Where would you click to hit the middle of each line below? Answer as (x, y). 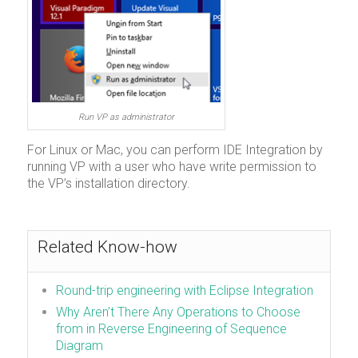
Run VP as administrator (126, 117)
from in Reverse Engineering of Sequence (171, 328)
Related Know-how (107, 247)
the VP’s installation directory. (108, 183)
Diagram (79, 345)
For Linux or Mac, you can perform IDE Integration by (175, 149)
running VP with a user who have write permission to (171, 166)
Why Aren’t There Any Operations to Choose (178, 312)
